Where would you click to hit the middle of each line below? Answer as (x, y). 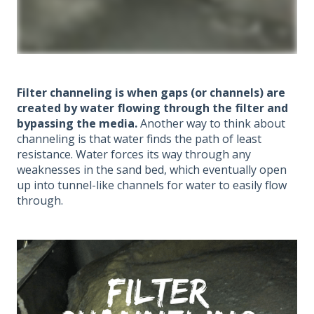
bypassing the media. (78, 124)
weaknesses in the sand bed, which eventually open (152, 170)
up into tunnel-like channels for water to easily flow (152, 185)
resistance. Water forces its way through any (134, 155)
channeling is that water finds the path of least (139, 139)
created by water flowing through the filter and (152, 108)
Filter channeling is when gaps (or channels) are (151, 93)
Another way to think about (213, 124)
